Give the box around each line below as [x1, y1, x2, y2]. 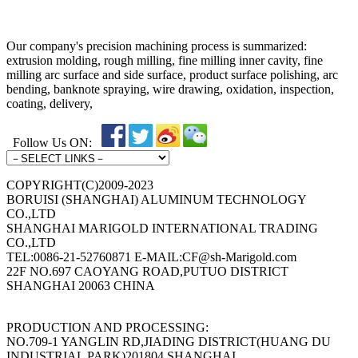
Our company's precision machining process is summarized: [6, 39, 307, 54]
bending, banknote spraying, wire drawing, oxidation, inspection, [6, 82, 334, 97]
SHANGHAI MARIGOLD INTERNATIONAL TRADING [6, 221, 318, 236]
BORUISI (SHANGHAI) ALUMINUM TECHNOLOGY [6, 193, 306, 207]
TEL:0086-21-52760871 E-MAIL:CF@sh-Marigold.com [6, 250, 296, 265]
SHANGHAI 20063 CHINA [6, 279, 155, 293]
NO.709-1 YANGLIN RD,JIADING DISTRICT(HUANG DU [6, 335, 331, 349]
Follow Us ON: [6, 136, 98, 150]
